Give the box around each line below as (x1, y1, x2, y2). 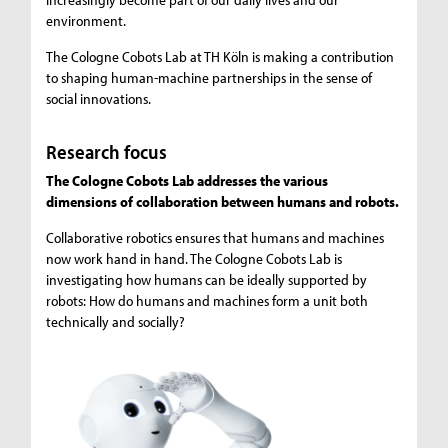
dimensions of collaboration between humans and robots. (46, 192, 400, 212)
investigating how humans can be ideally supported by (46, 270, 368, 290)
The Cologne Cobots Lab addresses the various (46, 171, 329, 191)
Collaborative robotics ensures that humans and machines (46, 228, 385, 248)
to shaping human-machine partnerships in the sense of (46, 68, 373, 88)
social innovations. (46, 89, 152, 109)
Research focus (46, 139, 168, 165)
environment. (46, 11, 127, 31)
